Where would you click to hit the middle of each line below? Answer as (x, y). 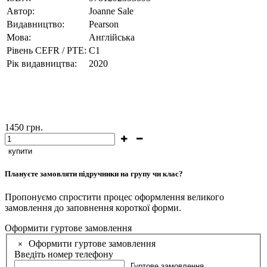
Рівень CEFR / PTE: (46, 50)
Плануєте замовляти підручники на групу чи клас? (94, 174)
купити (20, 151)
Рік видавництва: (42, 63)
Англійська (112, 37)
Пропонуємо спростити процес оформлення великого (114, 197)
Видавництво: (35, 24)
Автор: (21, 11)
